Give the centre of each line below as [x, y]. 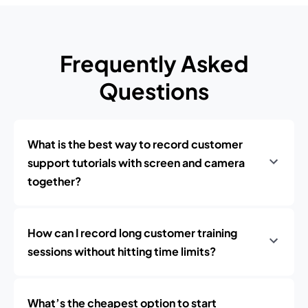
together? [54, 181]
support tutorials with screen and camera [136, 163]
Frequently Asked [154, 63]
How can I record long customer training [132, 233]
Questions [154, 91]
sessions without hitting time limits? [122, 251]
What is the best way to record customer [135, 144]
